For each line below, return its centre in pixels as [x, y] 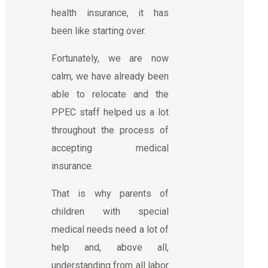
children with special [110, 211]
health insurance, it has [110, 13]
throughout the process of [110, 130]
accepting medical [110, 148]
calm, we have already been [110, 76]
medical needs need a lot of [110, 229]
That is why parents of [110, 193]
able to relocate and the [110, 94]
